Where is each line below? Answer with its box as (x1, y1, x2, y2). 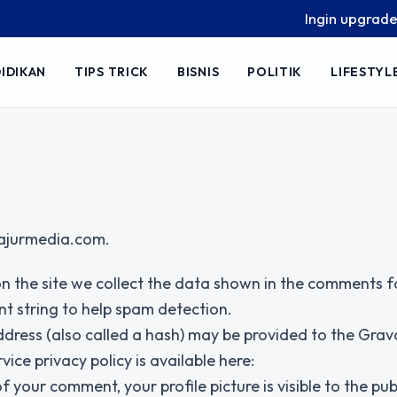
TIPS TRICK (74, 64, 150, 81)
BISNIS (177, 64, 220, 81)
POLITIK (247, 64, 303, 81)
